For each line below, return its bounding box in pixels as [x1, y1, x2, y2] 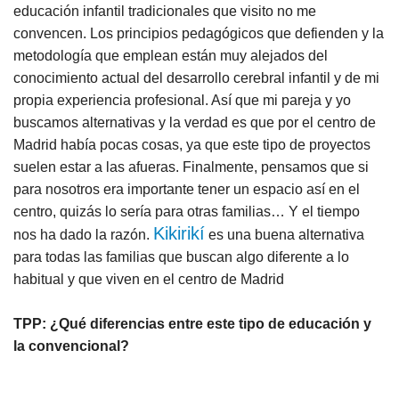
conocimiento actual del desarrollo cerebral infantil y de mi [13, 70, 379, 85]
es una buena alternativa [205, 227, 364, 242]
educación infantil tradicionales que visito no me [13, 4, 316, 19]
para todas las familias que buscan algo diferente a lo [13, 249, 349, 265]
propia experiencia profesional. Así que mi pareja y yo [13, 93, 351, 108]
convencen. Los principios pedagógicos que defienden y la [13, 26, 384, 41]
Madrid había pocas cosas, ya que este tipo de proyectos [13, 137, 370, 152]
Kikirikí [153, 224, 205, 243]
